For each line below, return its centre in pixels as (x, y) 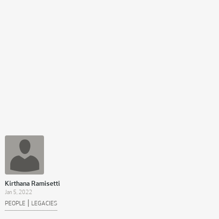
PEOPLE (15, 204)
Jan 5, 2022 (19, 193)
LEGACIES (44, 204)
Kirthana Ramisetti (33, 184)
